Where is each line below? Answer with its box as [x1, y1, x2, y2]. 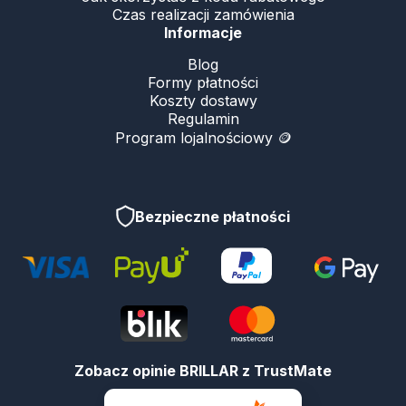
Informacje [164, 24, 242, 43]
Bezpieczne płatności [135, 207, 291, 226]
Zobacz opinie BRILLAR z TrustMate [74, 362, 332, 381]
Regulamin [167, 110, 239, 129]
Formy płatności [148, 73, 258, 92]
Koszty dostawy [149, 92, 257, 111]
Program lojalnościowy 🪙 [114, 129, 292, 148]
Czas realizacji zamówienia [111, 5, 295, 24]
